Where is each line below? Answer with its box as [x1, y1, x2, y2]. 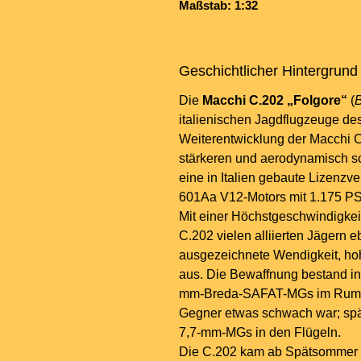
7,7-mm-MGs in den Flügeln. [179, 326, 341, 340]
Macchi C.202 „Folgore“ [202, 93, 347, 108]
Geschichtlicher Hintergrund [179, 63, 358, 80]
